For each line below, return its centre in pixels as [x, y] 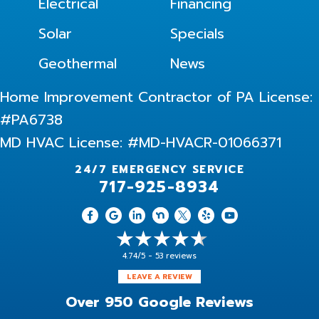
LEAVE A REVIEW [159, 277]
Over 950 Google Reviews [159, 302]
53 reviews [176, 256]
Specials [197, 34]
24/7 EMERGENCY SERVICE [159, 170]
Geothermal [78, 64]
